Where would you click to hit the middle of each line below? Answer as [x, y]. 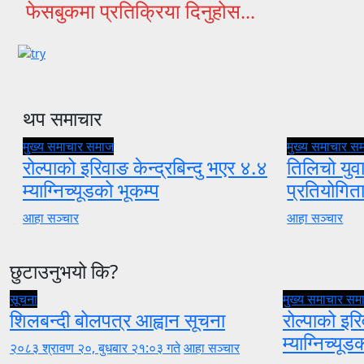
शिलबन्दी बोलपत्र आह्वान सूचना [117, 320]
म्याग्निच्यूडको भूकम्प [91, 190]
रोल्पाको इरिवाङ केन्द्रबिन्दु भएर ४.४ [145, 167]
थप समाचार [62, 119]
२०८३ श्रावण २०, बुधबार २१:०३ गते [95, 348]
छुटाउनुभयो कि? [64, 271]
